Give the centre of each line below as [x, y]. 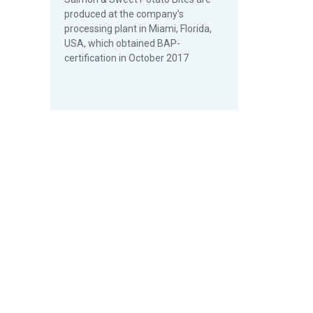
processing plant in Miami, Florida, [138, 29]
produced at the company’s [124, 14]
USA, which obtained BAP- [122, 43]
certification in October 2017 [126, 58]
